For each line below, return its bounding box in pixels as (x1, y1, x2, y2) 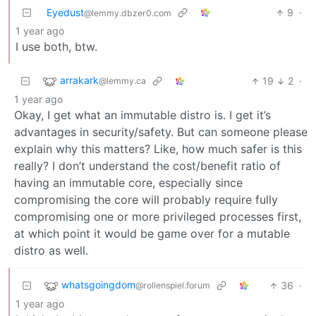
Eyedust (47, 6, 84, 19)
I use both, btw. (16, 39, 97, 54)
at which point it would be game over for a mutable (14, 226, 290, 241)
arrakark (60, 74, 99, 87)
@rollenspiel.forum (135, 280, 210, 291)
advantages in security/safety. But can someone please (14, 125, 308, 140)
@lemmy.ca (99, 75, 146, 87)
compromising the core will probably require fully (14, 193, 278, 207)
